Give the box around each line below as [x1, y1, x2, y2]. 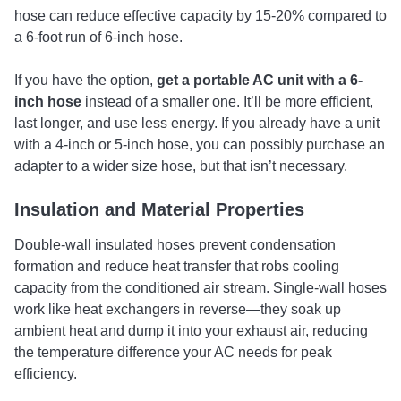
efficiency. [14, 366, 77, 381]
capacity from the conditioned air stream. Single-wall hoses [14, 280, 387, 295]
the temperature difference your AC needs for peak [14, 345, 332, 360]
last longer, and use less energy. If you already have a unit [14, 115, 380, 131]
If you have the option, [14, 73, 157, 88]
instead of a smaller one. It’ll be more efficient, [81, 94, 373, 109]
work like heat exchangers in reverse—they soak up [14, 302, 341, 317]
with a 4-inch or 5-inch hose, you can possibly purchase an [14, 137, 385, 152]
